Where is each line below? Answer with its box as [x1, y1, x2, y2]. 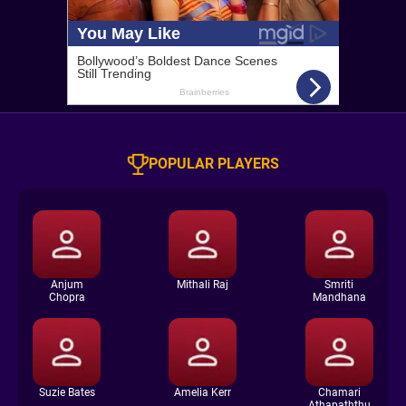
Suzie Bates [38, 386, 95, 399]
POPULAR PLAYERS [149, 155, 279, 172]
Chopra [48, 291, 85, 304]
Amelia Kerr [174, 386, 232, 399]
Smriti [324, 278, 354, 291]
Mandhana [312, 291, 366, 304]
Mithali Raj [177, 278, 229, 291]
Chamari [317, 386, 361, 399]
